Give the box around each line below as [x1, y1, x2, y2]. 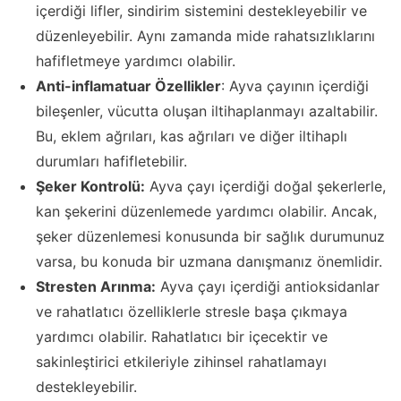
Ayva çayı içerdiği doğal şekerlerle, [145, 177, 386, 196]
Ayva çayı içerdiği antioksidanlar [156, 277, 380, 296]
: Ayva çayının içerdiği [221, 77, 369, 96]
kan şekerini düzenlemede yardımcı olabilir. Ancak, [36, 202, 377, 221]
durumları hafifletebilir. [36, 152, 187, 171]
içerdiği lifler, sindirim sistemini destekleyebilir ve [36, 2, 367, 21]
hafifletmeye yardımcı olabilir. [36, 52, 235, 71]
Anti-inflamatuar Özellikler [36, 77, 221, 96]
